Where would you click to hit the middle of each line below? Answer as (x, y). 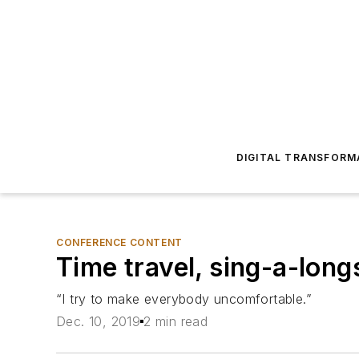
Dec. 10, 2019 (99, 322)
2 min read (176, 322)
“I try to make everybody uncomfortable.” (184, 299)
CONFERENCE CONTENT (119, 242)
